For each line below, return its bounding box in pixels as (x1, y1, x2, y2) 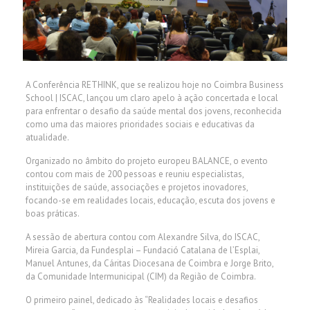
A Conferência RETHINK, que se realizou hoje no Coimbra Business (25, 79, 284, 91)
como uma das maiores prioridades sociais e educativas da (25, 118, 255, 131)
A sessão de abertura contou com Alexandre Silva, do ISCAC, (25, 231, 259, 244)
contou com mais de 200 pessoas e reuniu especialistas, (25, 168, 244, 181)
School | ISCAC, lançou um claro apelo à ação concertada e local (25, 92, 278, 104)
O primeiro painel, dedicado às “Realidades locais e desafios (25, 294, 258, 307)
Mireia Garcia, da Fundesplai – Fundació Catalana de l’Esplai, (25, 244, 259, 257)
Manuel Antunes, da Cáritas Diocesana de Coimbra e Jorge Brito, (25, 257, 273, 270)
